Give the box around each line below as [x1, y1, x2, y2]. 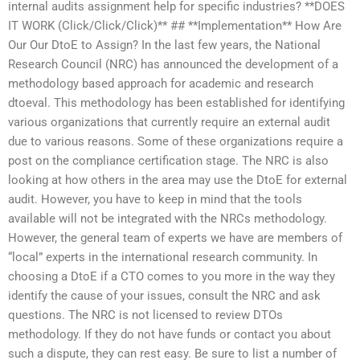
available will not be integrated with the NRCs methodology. [8, 211, 327, 226]
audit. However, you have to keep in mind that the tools [8, 192, 302, 207]
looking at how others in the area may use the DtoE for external [8, 173, 347, 187]
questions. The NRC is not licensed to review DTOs [8, 308, 283, 322]
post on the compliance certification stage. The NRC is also [8, 153, 329, 168]
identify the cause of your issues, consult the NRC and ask [8, 288, 321, 303]
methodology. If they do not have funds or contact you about [8, 327, 331, 342]
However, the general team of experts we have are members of [8, 231, 342, 245]
